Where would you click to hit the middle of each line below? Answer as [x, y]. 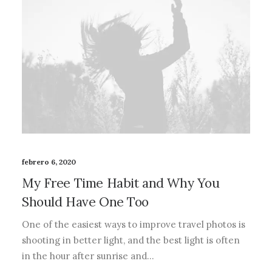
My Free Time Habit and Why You [121, 183]
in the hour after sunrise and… [88, 256]
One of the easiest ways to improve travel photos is [134, 224]
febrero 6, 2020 [49, 161]
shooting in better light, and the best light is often [131, 240]
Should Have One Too [86, 202]
